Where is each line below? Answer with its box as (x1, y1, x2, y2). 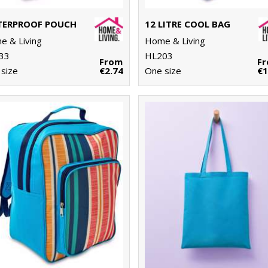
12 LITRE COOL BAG (145, 18, 231, 31)
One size (145, 65, 182, 77)
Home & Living (145, 35, 206, 47)
